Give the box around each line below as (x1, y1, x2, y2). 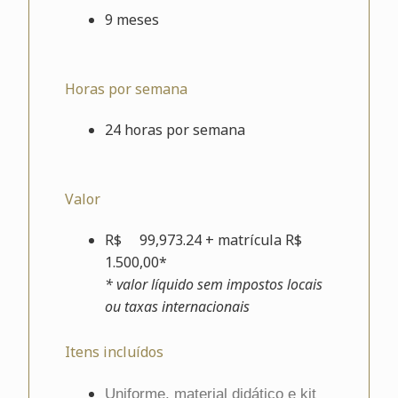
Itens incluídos (64, 342, 163, 362)
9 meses (104, 10, 159, 29)
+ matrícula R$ (201, 230, 302, 250)
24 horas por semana (104, 120, 245, 139)
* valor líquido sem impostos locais (104, 275, 322, 294)
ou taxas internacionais (104, 297, 250, 316)
